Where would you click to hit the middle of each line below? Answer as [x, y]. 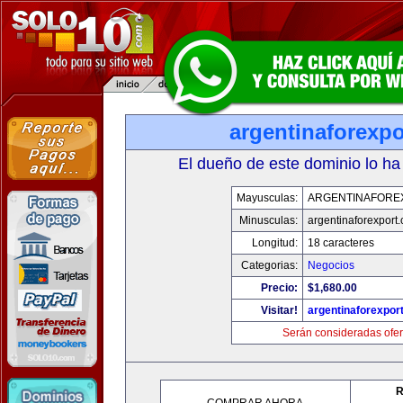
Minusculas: [268, 220]
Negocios [331, 265]
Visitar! [279, 310]
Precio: [279, 288]
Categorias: [269, 265]
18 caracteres [340, 243]
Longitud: [274, 243]
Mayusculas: [267, 198]
